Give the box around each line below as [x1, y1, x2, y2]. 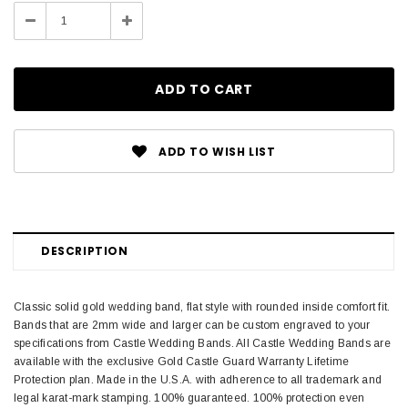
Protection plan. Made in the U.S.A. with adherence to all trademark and [14, 373, 382, 387]
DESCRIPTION [41, 243, 128, 260]
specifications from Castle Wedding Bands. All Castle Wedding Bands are [14, 337, 391, 351]
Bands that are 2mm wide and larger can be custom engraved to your [14, 319, 371, 332]
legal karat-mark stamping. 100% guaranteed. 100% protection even [14, 392, 365, 405]
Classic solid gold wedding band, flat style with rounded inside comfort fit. [14, 301, 391, 314]
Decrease [25, 11, 87, 30]
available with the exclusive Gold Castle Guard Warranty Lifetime [14, 355, 350, 369]
